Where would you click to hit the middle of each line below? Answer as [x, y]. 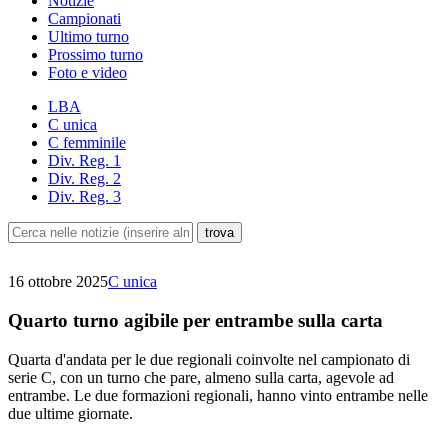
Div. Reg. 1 [84, 161]
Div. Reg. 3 [84, 197]
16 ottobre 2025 [58, 282]
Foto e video [87, 73]
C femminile [87, 143]
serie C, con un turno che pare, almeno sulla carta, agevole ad [201, 377]
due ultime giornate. [70, 413]
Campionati [84, 19]
